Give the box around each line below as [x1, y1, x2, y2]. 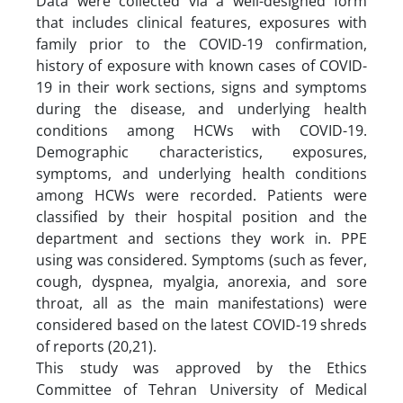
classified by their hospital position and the [36, 206, 367, 227]
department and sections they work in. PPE [36, 228, 367, 248]
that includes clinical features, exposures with [36, 12, 367, 32]
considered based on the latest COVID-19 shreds [36, 314, 367, 335]
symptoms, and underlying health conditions [36, 163, 367, 184]
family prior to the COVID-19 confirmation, [36, 33, 367, 54]
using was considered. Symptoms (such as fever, [36, 249, 367, 270]
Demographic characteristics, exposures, [36, 141, 367, 162]
